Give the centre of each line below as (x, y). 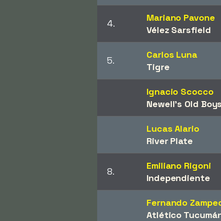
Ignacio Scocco (180, 91)
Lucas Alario (173, 128)
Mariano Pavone (181, 17)
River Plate (170, 141)
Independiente (178, 178)
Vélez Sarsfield (179, 30)
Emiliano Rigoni (179, 165)
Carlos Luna (172, 54)
